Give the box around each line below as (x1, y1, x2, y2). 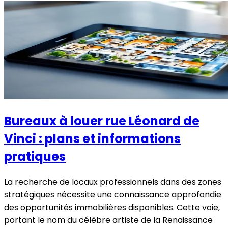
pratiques (4, 148, 66, 165)
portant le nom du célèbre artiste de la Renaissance (4, 214, 213, 226)
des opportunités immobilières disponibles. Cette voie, (4, 202, 220, 214)
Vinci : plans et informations (4, 130, 181, 148)
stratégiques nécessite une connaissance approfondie (4, 189, 221, 201)
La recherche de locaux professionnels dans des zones (4, 176, 221, 188)
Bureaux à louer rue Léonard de (4, 112, 199, 130)
